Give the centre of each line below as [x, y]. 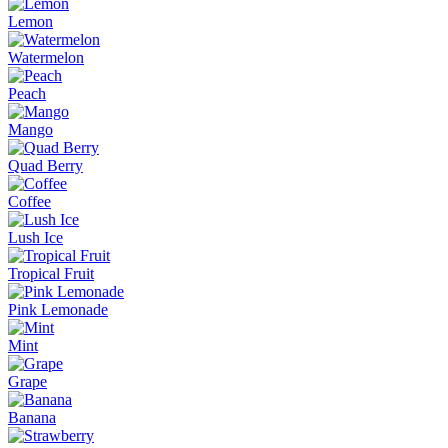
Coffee [29, 201]
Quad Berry [45, 165]
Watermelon [46, 57]
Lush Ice [35, 237]
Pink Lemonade [58, 309]
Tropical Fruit [51, 273]
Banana [32, 417]
